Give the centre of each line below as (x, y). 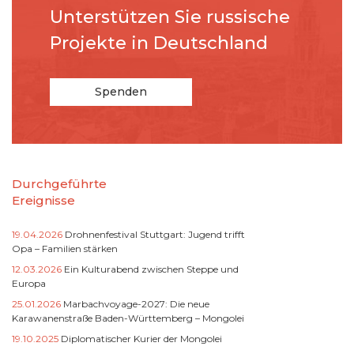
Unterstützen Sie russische (170, 17)
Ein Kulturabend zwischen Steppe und (151, 269)
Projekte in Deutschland (159, 43)
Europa (29, 283)
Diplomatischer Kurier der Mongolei (141, 338)
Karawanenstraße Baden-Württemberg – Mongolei (128, 318)
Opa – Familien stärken (65, 248)
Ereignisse (43, 200)
